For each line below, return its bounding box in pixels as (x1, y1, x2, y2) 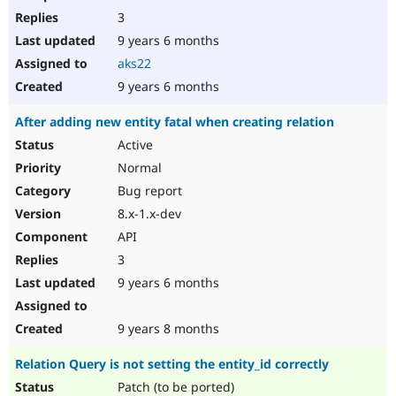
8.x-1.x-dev (114, 205, 181, 223)
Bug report (114, 182, 182, 200)
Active (114, 136, 153, 154)
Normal (114, 159, 162, 177)
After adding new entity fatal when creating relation (15, 113, 334, 131)
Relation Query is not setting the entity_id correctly (15, 355, 329, 373)
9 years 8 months (114, 320, 219, 338)
